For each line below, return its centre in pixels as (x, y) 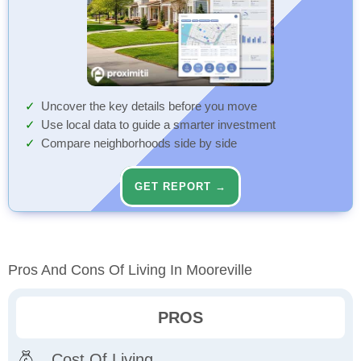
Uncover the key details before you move (149, 107)
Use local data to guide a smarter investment (158, 125)
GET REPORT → (180, 187)
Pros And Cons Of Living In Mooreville (130, 270)
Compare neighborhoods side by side (139, 144)
